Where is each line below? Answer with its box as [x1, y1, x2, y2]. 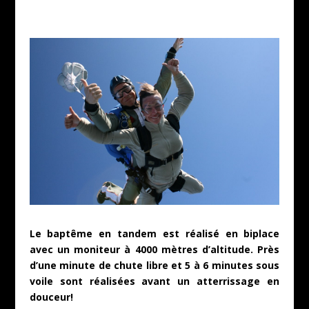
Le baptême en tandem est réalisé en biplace [29, 226, 280, 240]
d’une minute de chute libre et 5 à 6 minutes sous [29, 258, 280, 272]
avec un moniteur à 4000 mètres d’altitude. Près [29, 242, 280, 256]
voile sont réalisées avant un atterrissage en [29, 274, 280, 288]
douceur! [29, 290, 73, 303]
